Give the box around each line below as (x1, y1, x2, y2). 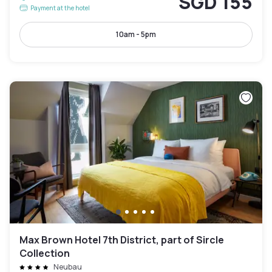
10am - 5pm (116, 29, 156, 40)
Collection (19, 246, 70, 260)
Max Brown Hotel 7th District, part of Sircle (19, 233, 224, 247)
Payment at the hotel (30, 4, 90, 13)
